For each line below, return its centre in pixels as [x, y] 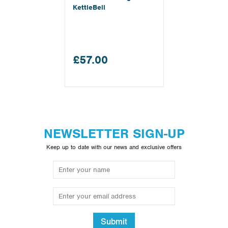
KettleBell [89, 7]
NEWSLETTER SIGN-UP [114, 133]
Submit [114, 221]
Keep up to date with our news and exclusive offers [114, 147]
